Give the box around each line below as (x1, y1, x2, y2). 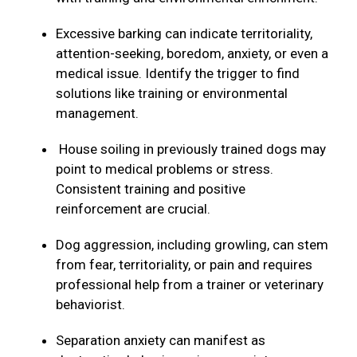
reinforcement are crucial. (56, 201, 217, 218)
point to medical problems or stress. (56, 161, 273, 178)
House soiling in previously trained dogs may (56, 141, 326, 158)
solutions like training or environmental (56, 85, 288, 102)
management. (56, 105, 142, 122)
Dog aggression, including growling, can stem (56, 237, 328, 253)
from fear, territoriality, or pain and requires (56, 257, 312, 273)
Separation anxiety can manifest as (56, 332, 265, 349)
